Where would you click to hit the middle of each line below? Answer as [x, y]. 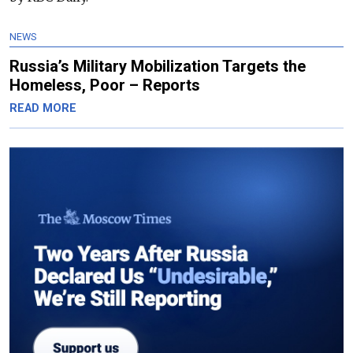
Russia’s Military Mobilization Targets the [158, 67]
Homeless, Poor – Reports [105, 85]
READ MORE [43, 109]
